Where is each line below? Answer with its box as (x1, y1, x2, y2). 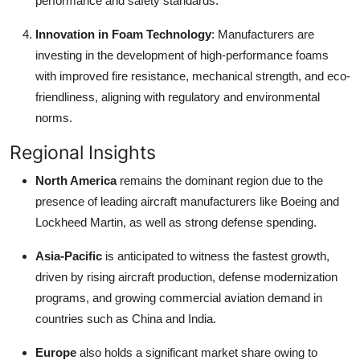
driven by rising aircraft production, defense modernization (35, 269, 337, 284)
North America (35, 173, 117, 187)
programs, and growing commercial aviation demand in (35, 290, 322, 305)
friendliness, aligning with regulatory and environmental (35, 89, 320, 104)
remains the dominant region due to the (117, 173, 323, 187)
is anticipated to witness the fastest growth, (102, 248, 329, 263)
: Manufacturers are (211, 27, 314, 41)
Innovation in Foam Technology (35, 27, 211, 41)
